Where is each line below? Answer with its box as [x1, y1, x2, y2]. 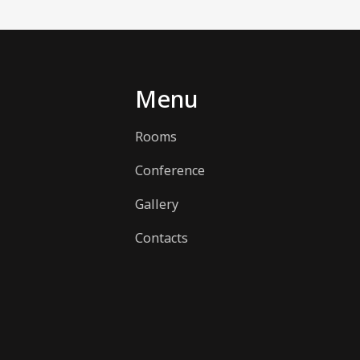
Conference [135, 162, 205, 180]
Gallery [135, 195, 178, 214]
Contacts [135, 229, 188, 247]
